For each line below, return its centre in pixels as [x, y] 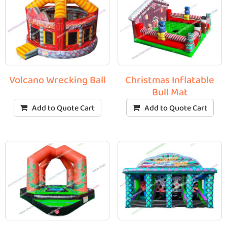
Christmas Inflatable [170, 80]
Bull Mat [170, 92]
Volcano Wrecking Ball [57, 80]
